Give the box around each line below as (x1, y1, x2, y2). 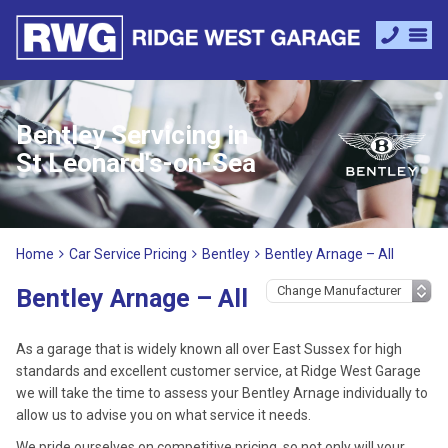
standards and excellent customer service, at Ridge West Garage (16, 363, 421, 379)
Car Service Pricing (69, 246, 187, 262)
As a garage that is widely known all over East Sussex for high (16, 341, 402, 357)
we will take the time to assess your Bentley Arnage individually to (16, 385, 428, 401)
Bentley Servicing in (16, 120, 248, 150)
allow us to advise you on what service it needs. (16, 407, 311, 423)
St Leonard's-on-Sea (16, 148, 256, 178)
